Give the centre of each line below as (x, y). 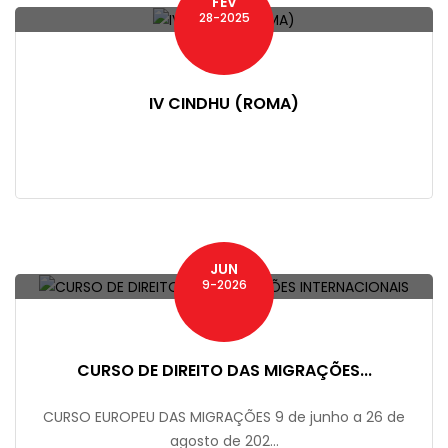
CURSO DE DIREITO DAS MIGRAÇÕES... (224, 371)
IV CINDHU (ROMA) (224, 104)
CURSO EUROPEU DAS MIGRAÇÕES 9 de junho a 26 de (224, 417)
